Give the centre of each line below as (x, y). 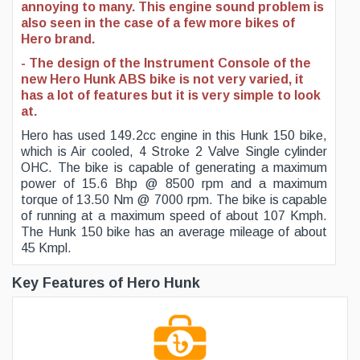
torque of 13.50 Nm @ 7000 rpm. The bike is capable (174, 200)
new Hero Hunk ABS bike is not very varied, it (162, 79)
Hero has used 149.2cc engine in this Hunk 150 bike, (174, 135)
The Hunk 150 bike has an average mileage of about (174, 232)
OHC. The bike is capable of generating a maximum (174, 168)
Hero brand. (58, 39)
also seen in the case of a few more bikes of (158, 23)
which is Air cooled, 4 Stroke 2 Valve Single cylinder (174, 151)
